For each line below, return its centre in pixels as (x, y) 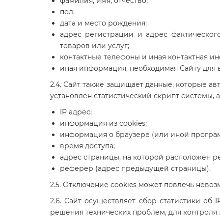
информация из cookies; (103, 123)
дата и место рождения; (103, 23)
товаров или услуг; (95, 45)
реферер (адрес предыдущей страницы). (135, 168)
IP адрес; (76, 112)
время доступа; (87, 146)
